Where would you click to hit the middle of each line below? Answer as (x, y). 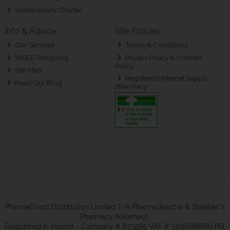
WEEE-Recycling (41, 57)
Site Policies (137, 31)
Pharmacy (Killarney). (115, 217)
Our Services (34, 45)
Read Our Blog (38, 82)
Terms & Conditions (156, 45)
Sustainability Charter (48, 9)
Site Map (28, 70)
